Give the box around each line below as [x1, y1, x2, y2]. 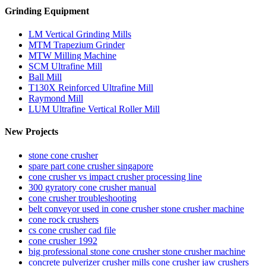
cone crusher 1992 [28, 235, 97, 246]
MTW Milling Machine [28, 50, 116, 61]
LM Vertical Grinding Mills [28, 29, 131, 40]
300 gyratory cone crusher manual [28, 182, 156, 192]
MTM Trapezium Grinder [28, 40, 125, 50]
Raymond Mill [28, 93, 83, 104]
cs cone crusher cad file [28, 224, 116, 235]
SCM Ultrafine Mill [28, 61, 102, 72]
